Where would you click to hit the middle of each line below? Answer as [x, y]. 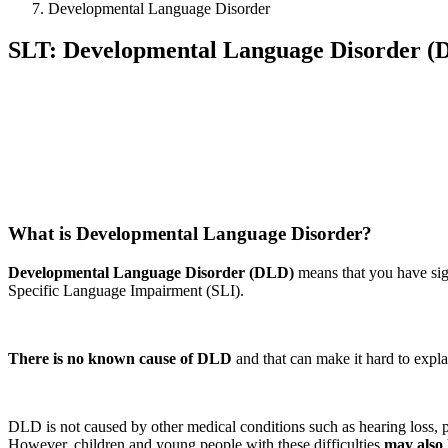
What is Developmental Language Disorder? [190, 234]
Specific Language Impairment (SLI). [126, 290]
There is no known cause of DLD [120, 358]
